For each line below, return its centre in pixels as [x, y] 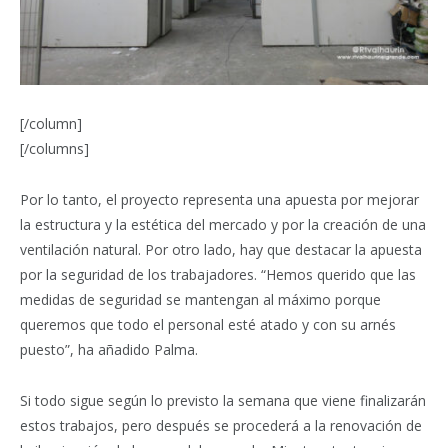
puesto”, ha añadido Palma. [109, 350]
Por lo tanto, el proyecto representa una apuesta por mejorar [219, 200]
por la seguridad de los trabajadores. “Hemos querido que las [218, 275]
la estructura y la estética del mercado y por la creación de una [223, 225]
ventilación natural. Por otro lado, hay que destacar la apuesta [221, 250]
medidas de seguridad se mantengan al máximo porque [200, 300]
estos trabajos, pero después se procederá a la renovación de [221, 425]
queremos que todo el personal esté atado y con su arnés [208, 325]
